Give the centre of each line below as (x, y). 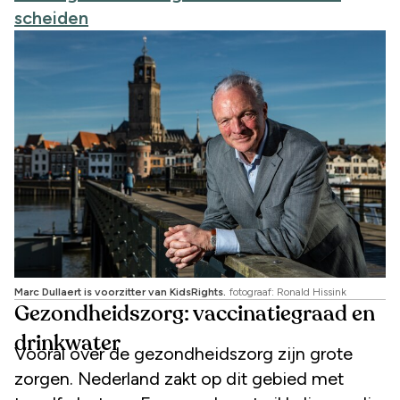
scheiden (51, 17)
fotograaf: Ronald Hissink (288, 292)
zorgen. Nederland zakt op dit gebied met (179, 379)
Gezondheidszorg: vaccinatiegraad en (195, 315)
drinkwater (67, 344)
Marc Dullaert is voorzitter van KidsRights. (120, 292)
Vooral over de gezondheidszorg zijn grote (183, 354)
